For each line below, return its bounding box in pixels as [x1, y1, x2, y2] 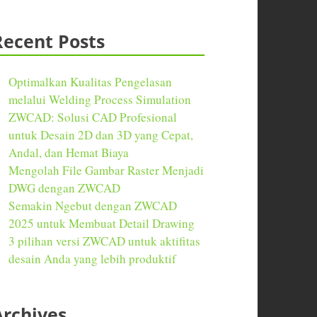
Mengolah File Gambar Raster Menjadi [8, 162, 204, 179]
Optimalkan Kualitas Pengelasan [8, 74, 173, 91]
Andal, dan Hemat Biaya [8, 144, 129, 161]
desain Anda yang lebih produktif [8, 250, 177, 267]
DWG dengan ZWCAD [8, 180, 121, 197]
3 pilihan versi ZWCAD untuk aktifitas [8, 233, 201, 250]
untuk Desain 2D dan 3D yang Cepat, [8, 127, 194, 144]
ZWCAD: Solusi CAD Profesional [8, 109, 178, 126]
